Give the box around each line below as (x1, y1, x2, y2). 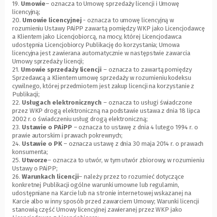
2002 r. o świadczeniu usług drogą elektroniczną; (12, 115, 148, 123)
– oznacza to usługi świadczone (102, 99, 192, 107)
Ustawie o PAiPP (21, 124, 72, 131)
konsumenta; (12, 148, 48, 156)
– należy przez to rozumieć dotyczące (78, 173, 184, 181)
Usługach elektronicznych (21, 99, 102, 107)
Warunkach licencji (21, 173, 79, 181)
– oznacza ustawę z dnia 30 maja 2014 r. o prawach (62, 140, 204, 148)
